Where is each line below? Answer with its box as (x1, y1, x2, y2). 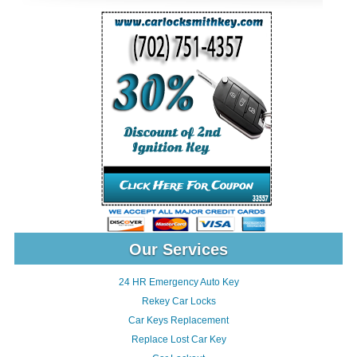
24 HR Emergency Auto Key (118, 277, 239, 288)
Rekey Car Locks (141, 296, 216, 307)
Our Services (129, 241, 228, 258)
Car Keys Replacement (128, 315, 229, 326)
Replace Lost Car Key (131, 334, 226, 345)
